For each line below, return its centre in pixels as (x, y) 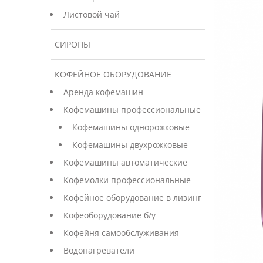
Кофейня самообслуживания (121, 233)
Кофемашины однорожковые (131, 127)
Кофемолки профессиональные (127, 180)
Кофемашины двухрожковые (130, 145)
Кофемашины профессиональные (132, 109)
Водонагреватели (99, 250)
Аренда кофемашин (103, 92)
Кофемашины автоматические (125, 162)
